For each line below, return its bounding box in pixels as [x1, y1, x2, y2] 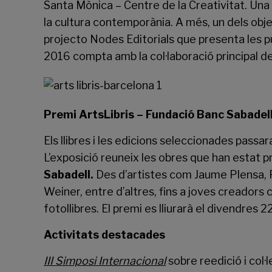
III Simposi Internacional [44, 254, 166, 267]
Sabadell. [44, 168, 93, 181]
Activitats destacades [44, 228, 165, 241]
